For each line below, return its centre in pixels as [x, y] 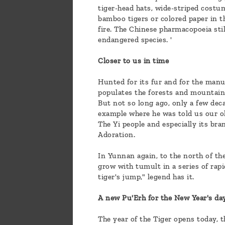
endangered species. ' [135, 40]
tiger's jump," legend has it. [146, 177]
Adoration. [117, 135]
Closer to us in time [133, 61]
